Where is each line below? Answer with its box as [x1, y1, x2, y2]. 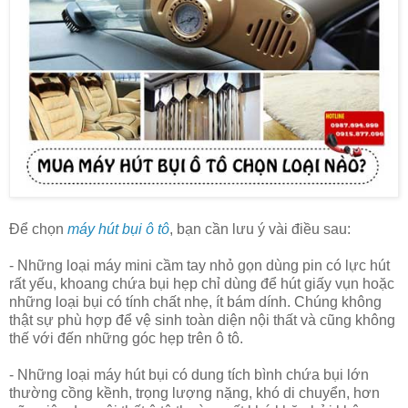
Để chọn [9, 221, 67, 238]
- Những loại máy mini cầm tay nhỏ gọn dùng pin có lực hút [9, 258, 390, 274]
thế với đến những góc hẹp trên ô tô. [9, 331, 243, 347]
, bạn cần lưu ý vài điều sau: [169, 221, 351, 238]
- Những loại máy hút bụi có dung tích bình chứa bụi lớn [9, 367, 369, 383]
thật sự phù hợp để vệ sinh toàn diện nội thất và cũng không [9, 312, 395, 329]
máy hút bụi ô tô [67, 221, 169, 238]
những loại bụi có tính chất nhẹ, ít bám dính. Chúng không [9, 294, 382, 311]
